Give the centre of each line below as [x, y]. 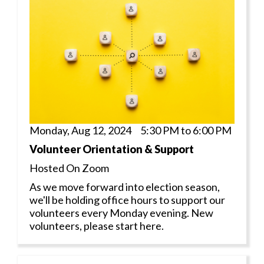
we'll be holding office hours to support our [127, 199]
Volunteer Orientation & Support [112, 149]
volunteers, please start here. [97, 225]
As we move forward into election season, [125, 187]
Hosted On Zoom [69, 168]
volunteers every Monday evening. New [121, 212]
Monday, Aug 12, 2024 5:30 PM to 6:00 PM [131, 130]
